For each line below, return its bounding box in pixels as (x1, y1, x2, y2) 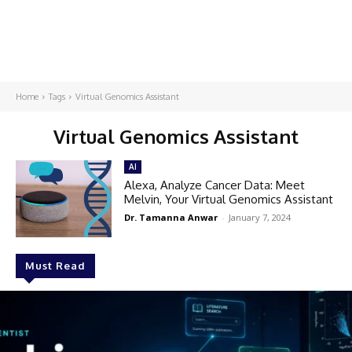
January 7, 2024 (229, 211, 291, 223)
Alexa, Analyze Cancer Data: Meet (124, 178, 306, 192)
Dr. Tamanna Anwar (124, 211, 218, 223)
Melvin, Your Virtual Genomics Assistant (124, 192, 334, 207)
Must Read (25, 258, 86, 272)
